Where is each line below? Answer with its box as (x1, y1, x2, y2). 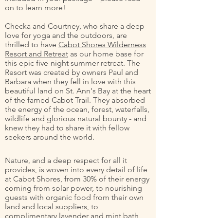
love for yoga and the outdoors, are (5, 31, 127, 40)
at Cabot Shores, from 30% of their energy (5, 174, 149, 183)
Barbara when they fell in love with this (5, 77, 136, 86)
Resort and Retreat (5, 49, 68, 58)
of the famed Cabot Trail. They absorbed (5, 95, 145, 105)
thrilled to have (5, 40, 58, 49)
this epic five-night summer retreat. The (5, 58, 140, 68)
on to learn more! (5, 3, 66, 12)
